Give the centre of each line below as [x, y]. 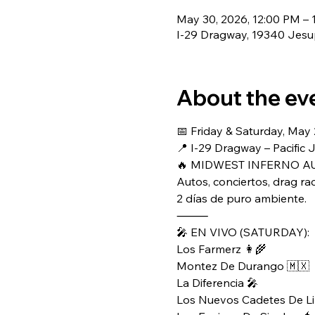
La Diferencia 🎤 [217, 283]
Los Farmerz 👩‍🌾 [221, 249]
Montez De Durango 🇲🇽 [243, 266]
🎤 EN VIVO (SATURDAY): [243, 232]
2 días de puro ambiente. [241, 198]
